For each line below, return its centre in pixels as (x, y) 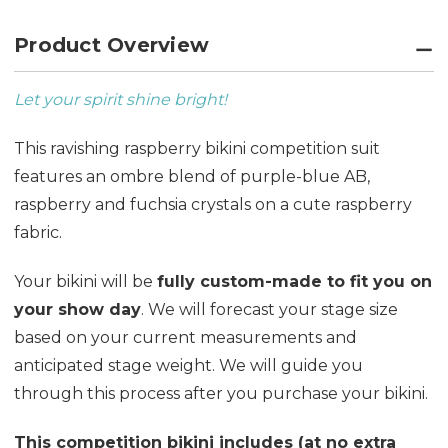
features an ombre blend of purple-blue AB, (192, 176)
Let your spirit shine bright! (120, 99)
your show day (77, 309)
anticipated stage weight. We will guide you (188, 365)
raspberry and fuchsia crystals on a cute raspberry (213, 204)
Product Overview (111, 44)
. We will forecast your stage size (269, 309)
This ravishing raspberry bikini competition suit (197, 148)
